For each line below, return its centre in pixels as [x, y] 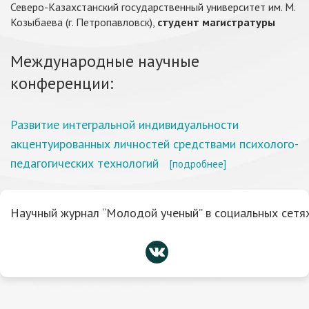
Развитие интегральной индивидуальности [124, 124]
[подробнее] [198, 163]
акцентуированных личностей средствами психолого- [154, 144]
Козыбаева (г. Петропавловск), [84, 22]
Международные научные [105, 61]
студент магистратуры [216, 22]
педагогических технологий [84, 163]
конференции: [62, 83]
